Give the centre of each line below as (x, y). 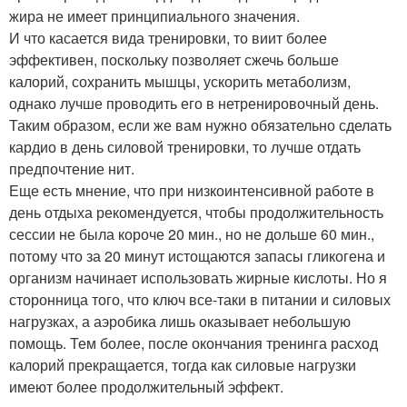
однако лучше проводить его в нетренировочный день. (194, 103)
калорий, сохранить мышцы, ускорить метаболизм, (180, 81)
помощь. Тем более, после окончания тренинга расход (194, 342)
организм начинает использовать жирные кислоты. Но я (198, 277)
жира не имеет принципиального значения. (154, 15)
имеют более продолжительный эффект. (146, 386)
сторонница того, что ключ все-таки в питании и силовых (200, 299)
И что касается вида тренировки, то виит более (168, 37)
